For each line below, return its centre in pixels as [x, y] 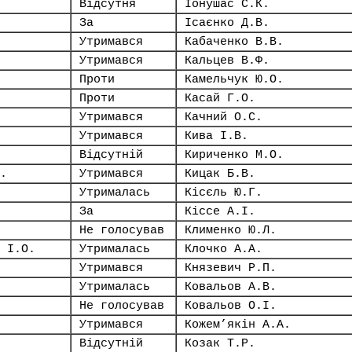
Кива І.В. [216, 136]
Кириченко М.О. [234, 155]
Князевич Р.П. [231, 268]
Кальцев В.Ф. [227, 60]
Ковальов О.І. [231, 306]
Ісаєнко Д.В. [227, 23]
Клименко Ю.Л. [231, 230]
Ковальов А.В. [231, 287]
